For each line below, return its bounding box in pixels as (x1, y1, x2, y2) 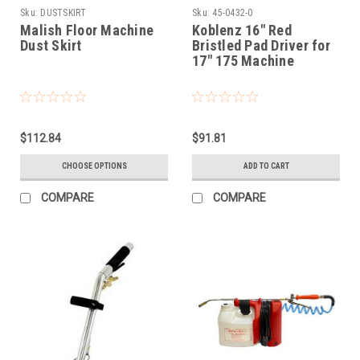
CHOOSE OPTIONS (61, 162, 127, 171)
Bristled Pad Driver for (192, 37, 330, 55)
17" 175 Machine (192, 52, 294, 70)
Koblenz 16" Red (192, 22, 292, 39)
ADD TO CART (243, 162, 289, 171)
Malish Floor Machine (20, 22, 153, 39)
